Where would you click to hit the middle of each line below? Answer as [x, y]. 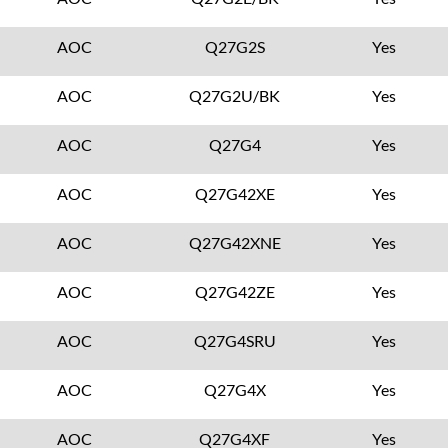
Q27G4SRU [234, 340]
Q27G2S [234, 46]
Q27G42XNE [234, 242]
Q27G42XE [234, 193]
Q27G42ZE [234, 291]
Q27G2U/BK [235, 95]
